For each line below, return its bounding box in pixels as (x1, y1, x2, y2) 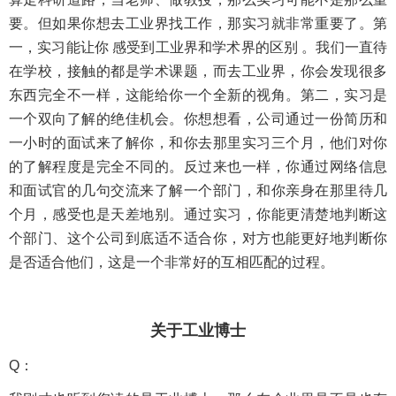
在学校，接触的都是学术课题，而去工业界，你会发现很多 (9, 63, 387, 79)
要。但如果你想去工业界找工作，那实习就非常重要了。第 (9, 15, 387, 31)
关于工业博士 (150, 321, 246, 339)
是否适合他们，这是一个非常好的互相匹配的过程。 (9, 254, 334, 270)
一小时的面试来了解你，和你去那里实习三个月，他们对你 (9, 134, 387, 150)
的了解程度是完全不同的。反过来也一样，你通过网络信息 (9, 158, 387, 174)
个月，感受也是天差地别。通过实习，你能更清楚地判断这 (9, 206, 387, 222)
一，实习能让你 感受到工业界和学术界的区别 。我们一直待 (9, 39, 387, 55)
